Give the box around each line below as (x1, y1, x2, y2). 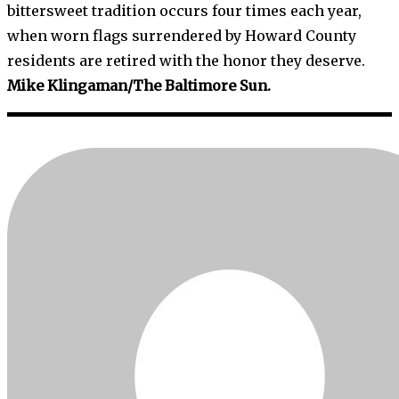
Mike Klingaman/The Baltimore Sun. (7, 77, 271, 95)
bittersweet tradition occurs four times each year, (7, 2, 362, 20)
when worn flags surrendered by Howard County (7, 27, 356, 45)
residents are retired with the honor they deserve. (7, 52, 365, 70)
